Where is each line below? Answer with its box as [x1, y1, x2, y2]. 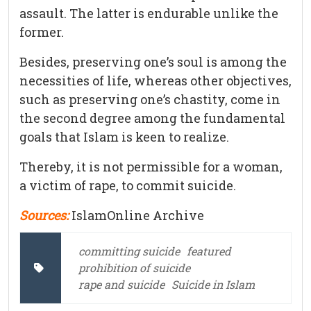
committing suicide [78, 244, 180, 259]
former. [19, 24, 64, 41]
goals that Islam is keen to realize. [19, 128, 229, 146]
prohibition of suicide [78, 260, 190, 276]
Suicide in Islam [171, 277, 255, 292]
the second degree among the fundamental [19, 110, 285, 127]
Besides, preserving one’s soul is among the [19, 53, 287, 71]
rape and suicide [78, 277, 165, 292]
